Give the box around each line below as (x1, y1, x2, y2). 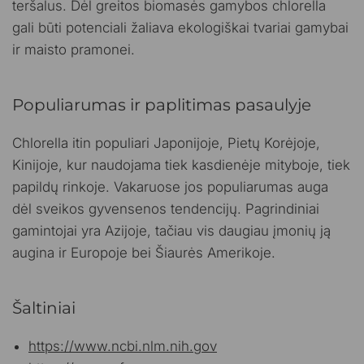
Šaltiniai (12, 297, 76, 318)
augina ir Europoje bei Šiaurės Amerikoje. (12, 244, 276, 261)
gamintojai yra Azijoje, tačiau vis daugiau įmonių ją (12, 222, 331, 239)
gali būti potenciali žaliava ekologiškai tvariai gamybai (12, 19, 349, 36)
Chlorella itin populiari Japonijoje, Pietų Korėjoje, (12, 134, 321, 151)
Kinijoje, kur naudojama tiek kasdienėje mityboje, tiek (12, 156, 351, 173)
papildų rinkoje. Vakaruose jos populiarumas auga (12, 178, 329, 195)
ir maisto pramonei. (12, 41, 136, 58)
